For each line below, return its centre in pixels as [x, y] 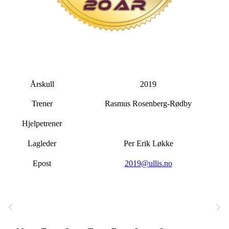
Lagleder [42, 144]
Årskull [42, 84]
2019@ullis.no [148, 164]
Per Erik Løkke [148, 144]
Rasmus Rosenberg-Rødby [148, 104]
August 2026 [49, 207]
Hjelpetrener [42, 124]
